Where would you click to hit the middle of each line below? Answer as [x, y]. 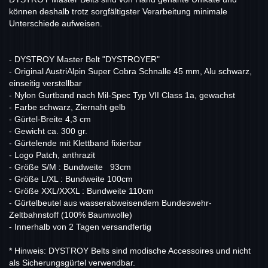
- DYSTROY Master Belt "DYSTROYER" [84, 60]
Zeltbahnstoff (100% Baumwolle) [71, 215]
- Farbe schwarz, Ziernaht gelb [67, 107]
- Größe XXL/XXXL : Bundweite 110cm [81, 191]
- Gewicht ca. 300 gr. [48, 131]
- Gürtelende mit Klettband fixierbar [75, 143]
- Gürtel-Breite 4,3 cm [50, 119]
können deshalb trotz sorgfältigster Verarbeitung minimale [118, 12]
